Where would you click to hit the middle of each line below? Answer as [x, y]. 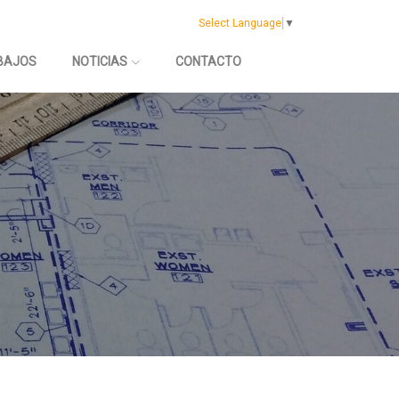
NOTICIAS [100, 61]
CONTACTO [209, 61]
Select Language [240, 24]
